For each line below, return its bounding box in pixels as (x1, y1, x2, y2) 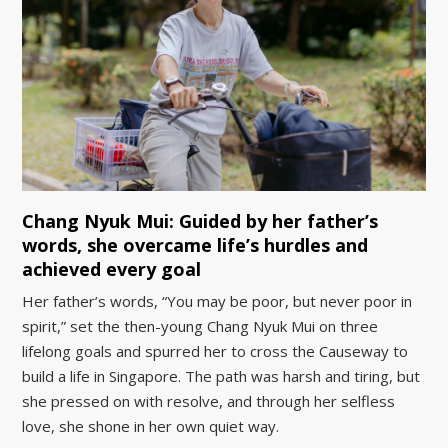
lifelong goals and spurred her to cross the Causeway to (22, 341, 409, 362)
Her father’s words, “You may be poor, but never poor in (22, 291, 413, 312)
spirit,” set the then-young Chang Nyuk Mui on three (22, 316, 379, 337)
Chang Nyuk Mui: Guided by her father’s (22, 209, 379, 234)
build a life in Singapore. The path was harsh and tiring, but (22, 366, 421, 387)
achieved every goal (22, 257, 202, 282)
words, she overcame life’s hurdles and (22, 233, 369, 258)
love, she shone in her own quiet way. (22, 416, 280, 437)
